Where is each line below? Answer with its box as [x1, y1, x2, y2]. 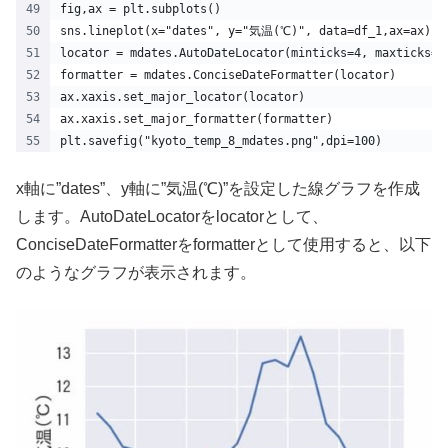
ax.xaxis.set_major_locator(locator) [60, 90, 305, 105]
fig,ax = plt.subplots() [60, 2, 221, 17]
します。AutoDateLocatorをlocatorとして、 [16, 207, 328, 225]
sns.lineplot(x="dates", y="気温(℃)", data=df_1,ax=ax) [60, 24, 431, 39]
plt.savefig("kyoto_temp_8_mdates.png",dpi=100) [60, 134, 389, 149]
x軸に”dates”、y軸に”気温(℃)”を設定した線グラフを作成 [16, 179, 420, 197]
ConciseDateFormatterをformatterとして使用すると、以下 [16, 235, 431, 253]
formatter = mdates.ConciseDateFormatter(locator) [60, 68, 396, 83]
